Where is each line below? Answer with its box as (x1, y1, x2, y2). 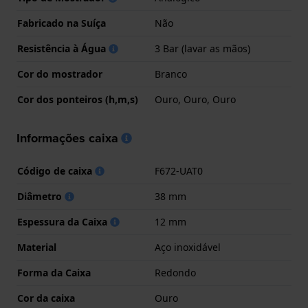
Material (17, 241, 56, 254)
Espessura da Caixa (17, 215, 110, 229)
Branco (155, 67, 187, 81)
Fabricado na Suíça (17, 16, 106, 30)
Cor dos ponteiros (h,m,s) (17, 93, 138, 107)
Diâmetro (17, 190, 65, 203)
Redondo (155, 266, 196, 280)
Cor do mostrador (17, 67, 102, 81)
